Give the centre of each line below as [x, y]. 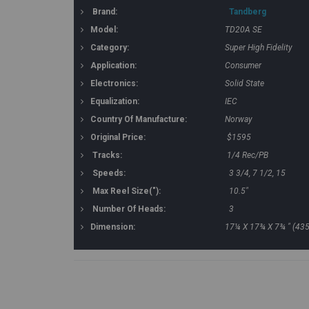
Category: [110, 48]
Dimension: [113, 227]
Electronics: [114, 83]
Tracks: [107, 155]
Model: [104, 30]
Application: [113, 66]
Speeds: [109, 173]
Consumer [243, 66]
